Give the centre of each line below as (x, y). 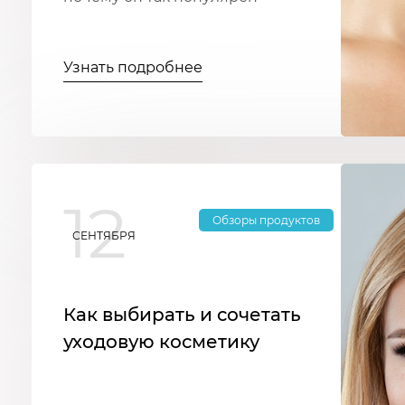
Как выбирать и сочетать (182, 315)
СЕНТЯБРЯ (104, 235)
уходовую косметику (161, 342)
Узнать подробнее (133, 68)
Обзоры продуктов (266, 221)
